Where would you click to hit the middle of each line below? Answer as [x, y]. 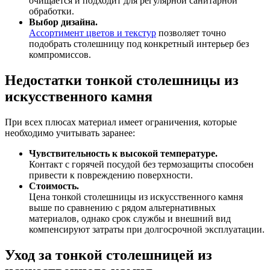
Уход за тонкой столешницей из [108, 255]
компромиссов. [60, 55]
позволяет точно [191, 33]
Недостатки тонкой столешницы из [122, 80]
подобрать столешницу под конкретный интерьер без [139, 44]
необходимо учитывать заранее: [70, 133]
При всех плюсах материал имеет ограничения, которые [121, 122]
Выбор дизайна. [63, 22]
